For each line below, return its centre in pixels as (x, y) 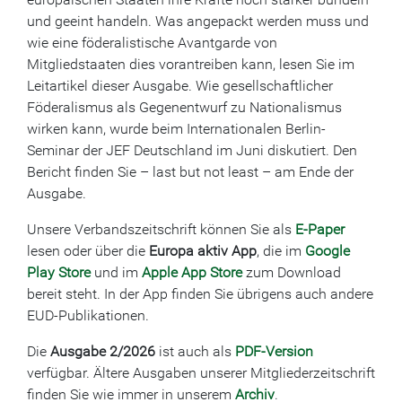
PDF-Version (274, 352)
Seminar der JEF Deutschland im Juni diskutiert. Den (192, 151)
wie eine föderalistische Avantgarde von (152, 43)
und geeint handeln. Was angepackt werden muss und (198, 22)
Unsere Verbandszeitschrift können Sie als (161, 230)
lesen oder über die (88, 251)
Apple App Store (192, 273)
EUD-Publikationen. (88, 316)
